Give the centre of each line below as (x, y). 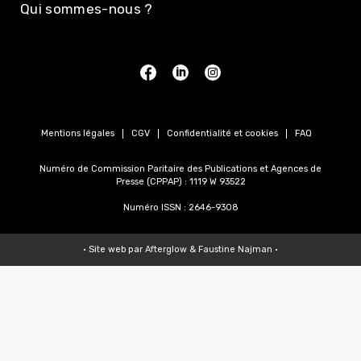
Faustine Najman (235, 250)
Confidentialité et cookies (222, 134)
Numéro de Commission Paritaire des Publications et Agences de (180, 169)
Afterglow (166, 250)
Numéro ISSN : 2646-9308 (180, 208)
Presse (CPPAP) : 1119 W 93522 (180, 182)
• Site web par (114, 250)
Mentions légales (78, 134)
